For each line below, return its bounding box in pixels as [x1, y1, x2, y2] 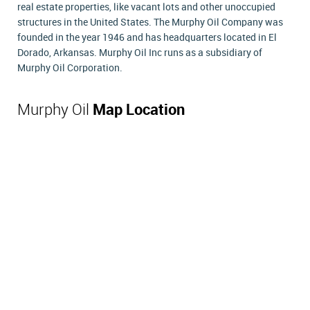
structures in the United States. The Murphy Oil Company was [17, 17, 283, 28]
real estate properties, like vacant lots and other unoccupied [17, 1, 275, 12]
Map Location [93, 102, 185, 118]
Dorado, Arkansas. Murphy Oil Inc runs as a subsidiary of [17, 47, 262, 58]
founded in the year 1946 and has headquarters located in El [17, 32, 277, 43]
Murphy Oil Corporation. [17, 62, 122, 73]
